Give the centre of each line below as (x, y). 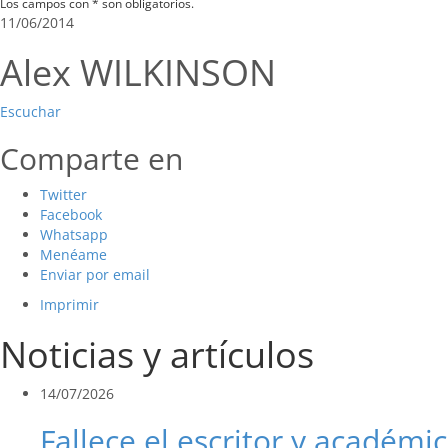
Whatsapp (74, 235)
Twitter (63, 195)
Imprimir (69, 305)
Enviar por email (95, 275)
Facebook (71, 215)
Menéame (73, 255)
